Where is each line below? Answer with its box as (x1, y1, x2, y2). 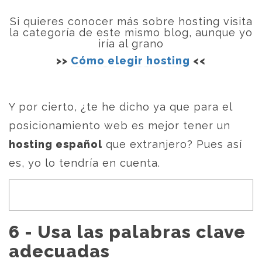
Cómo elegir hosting (71, 54, 190, 67)
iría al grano (98, 37, 164, 50)
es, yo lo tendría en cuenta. (9, 157, 160, 169)
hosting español (9, 138, 102, 150)
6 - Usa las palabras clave (9, 222, 246, 242)
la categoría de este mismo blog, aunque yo (9, 26, 253, 39)
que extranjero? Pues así (102, 138, 242, 150)
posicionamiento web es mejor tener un (9, 119, 230, 132)
